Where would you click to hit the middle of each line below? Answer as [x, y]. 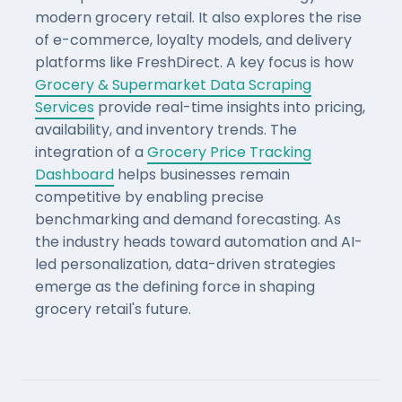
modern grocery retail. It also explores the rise [198, 17]
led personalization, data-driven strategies [185, 264]
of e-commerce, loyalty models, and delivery [193, 39]
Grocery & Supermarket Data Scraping [173, 84]
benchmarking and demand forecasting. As [188, 219]
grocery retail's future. [113, 309]
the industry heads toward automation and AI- [199, 241]
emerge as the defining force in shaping [175, 286]
